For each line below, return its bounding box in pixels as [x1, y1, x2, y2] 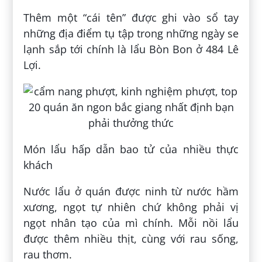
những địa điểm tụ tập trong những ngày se [23, 26, 239, 41]
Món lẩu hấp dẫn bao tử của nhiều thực [23, 142, 239, 157]
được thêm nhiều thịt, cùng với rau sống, [23, 232, 239, 246]
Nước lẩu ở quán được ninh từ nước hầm [23, 184, 239, 199]
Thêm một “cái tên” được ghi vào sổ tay [23, 11, 239, 25]
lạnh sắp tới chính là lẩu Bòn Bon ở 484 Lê [23, 42, 239, 57]
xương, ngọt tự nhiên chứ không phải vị [23, 200, 239, 215]
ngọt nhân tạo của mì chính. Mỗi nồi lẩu [23, 216, 239, 230]
